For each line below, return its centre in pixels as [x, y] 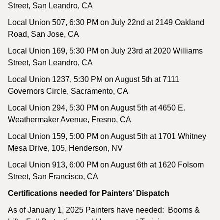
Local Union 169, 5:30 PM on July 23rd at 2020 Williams [105, 51]
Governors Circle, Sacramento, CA [69, 91]
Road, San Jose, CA [44, 34]
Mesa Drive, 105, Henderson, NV [66, 148]
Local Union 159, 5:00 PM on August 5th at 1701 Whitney [107, 136]
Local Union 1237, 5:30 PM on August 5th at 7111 [94, 79]
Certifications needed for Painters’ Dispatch [89, 193]
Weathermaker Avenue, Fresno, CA [70, 120]
